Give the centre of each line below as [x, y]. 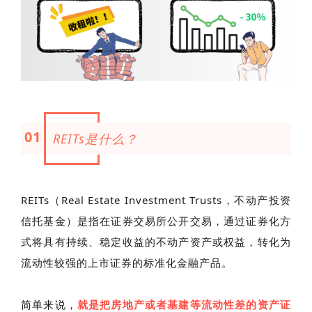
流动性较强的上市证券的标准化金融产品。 [127, 262]
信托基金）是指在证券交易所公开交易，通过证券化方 [156, 220]
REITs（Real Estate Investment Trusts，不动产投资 [156, 200]
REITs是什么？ [96, 138]
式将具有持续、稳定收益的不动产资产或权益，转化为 [156, 241]
